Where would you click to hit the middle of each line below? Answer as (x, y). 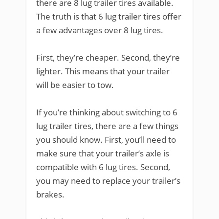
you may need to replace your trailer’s (108, 181)
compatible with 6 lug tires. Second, (103, 167)
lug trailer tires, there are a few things (107, 126)
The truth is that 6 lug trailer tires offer (109, 16)
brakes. (50, 194)
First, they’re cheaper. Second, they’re (108, 57)
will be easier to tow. (75, 85)
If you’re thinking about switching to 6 (107, 112)
